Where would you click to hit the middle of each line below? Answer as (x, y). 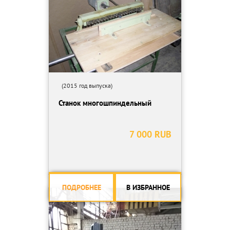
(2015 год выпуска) (85, 85)
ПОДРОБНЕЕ (81, 187)
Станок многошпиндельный (105, 103)
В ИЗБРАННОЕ (148, 187)
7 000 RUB (150, 134)
